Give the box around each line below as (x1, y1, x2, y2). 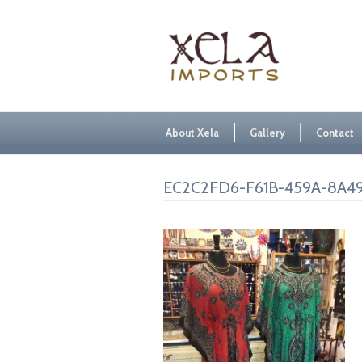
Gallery (250, 126, 285, 139)
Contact (316, 126, 354, 139)
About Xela (166, 126, 219, 139)
